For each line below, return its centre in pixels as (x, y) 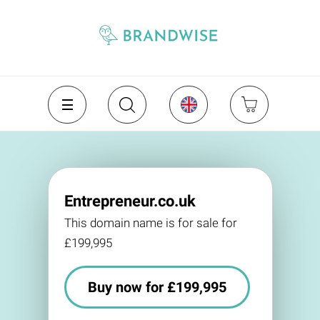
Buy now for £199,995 (157, 287)
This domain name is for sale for (150, 223)
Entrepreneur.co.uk (130, 201)
